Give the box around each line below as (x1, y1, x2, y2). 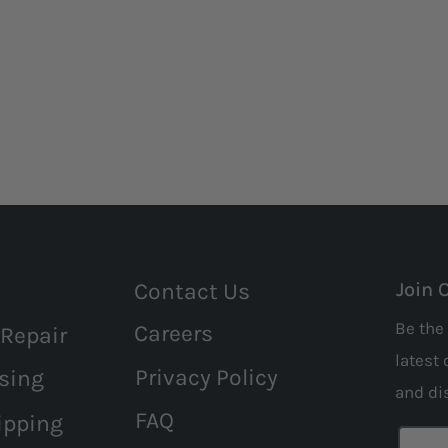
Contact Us (133, 277, 250, 305)
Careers (133, 319, 213, 347)
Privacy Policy (134, 363, 278, 391)
